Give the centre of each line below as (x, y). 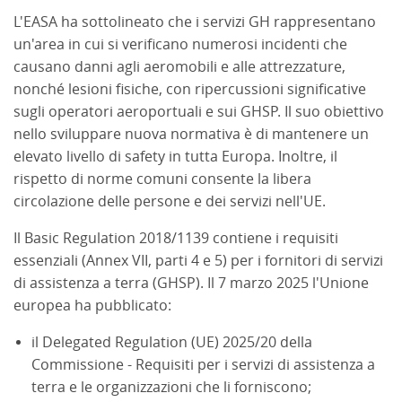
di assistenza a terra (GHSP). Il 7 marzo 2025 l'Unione (191, 283)
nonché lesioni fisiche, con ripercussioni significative (190, 89)
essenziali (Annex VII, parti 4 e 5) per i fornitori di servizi (198, 260)
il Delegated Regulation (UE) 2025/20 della (172, 342)
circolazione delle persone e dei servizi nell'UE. (173, 201)
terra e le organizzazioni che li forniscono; (173, 387)
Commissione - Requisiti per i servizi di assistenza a (203, 364)
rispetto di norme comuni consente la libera (162, 179)
